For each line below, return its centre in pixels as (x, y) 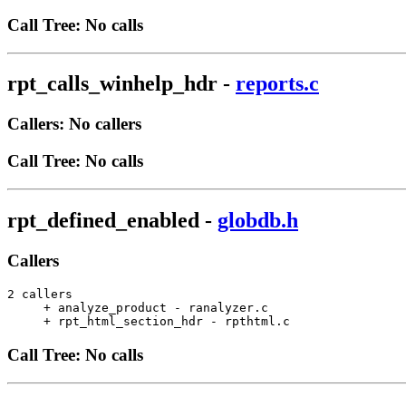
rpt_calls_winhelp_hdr (112, 84)
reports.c (277, 84)
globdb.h (258, 220)
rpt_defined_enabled (103, 220)
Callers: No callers (74, 124)
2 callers (40, 295)
